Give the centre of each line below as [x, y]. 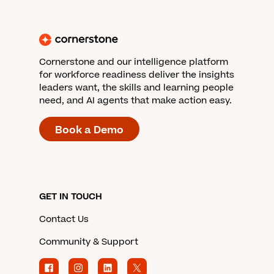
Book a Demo [89, 130]
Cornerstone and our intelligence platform [134, 62]
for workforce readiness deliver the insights [137, 75]
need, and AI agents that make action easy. [135, 101]
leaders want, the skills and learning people [136, 88]
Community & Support [89, 242]
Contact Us [64, 219]
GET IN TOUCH [71, 197]
